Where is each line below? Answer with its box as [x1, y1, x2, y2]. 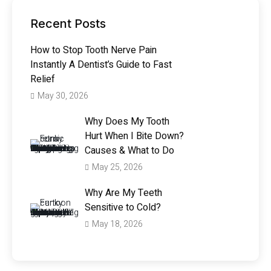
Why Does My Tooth [85, 114, 169, 129]
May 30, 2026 [38, 90, 88, 103]
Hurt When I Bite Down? [85, 129, 184, 144]
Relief [30, 72, 55, 87]
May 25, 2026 [92, 161, 143, 174]
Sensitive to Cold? [85, 200, 161, 215]
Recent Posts [30, 16, 106, 31]
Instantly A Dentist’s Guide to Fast [30, 57, 172, 73]
